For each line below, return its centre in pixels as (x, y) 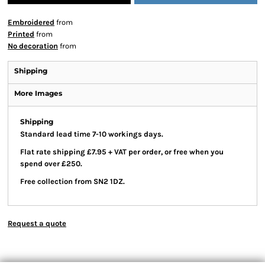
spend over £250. (51, 164)
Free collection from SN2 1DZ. (72, 181)
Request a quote (37, 223)
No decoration (33, 46)
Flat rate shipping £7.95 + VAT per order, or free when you (122, 152)
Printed (21, 34)
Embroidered (31, 22)
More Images (38, 93)
